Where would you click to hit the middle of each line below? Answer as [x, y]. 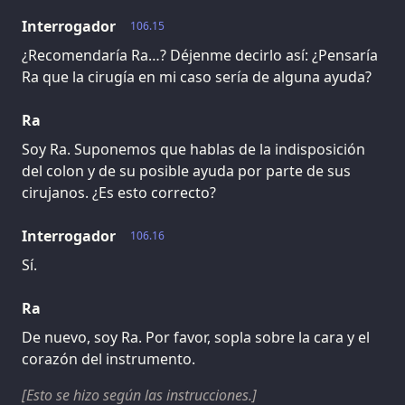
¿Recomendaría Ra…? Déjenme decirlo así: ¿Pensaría [200, 55]
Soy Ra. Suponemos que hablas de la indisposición [193, 149]
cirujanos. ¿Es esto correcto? [119, 192]
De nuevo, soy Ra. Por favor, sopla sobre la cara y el [196, 337]
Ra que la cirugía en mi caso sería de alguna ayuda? [197, 76]
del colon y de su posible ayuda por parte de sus [186, 170]
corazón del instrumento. [108, 358]
